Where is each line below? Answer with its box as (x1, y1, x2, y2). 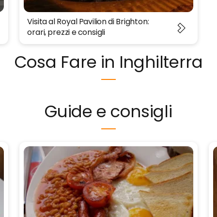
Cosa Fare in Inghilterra (14, 50, 203, 74)
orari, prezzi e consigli (27, 26, 106, 38)
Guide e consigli (45, 99, 172, 123)
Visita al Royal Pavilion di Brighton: (27, 15, 149, 27)
